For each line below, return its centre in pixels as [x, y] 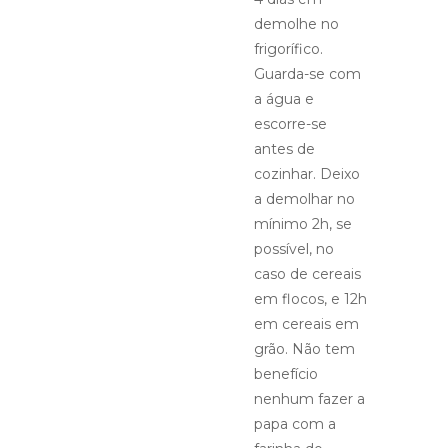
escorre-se [290, 124]
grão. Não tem [304, 349]
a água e [284, 99]
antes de [284, 149]
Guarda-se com [307, 74]
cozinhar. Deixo [307, 174]
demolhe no [296, 24]
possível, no [294, 249]
